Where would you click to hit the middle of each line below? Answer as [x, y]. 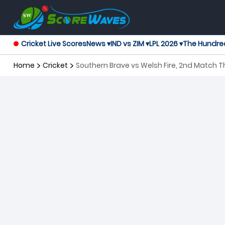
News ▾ [98, 44]
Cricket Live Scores [54, 44]
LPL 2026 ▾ [166, 44]
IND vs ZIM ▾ [130, 44]
